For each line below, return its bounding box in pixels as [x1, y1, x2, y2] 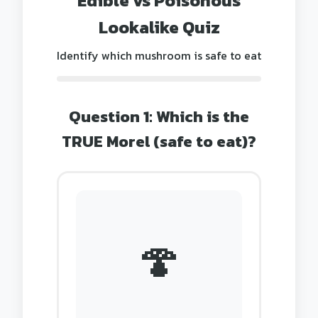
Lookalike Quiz [98, 15, 220, 40]
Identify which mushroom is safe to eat [57, 47, 261, 64]
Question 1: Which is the [69, 104, 249, 128]
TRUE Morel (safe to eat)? [62, 129, 256, 153]
